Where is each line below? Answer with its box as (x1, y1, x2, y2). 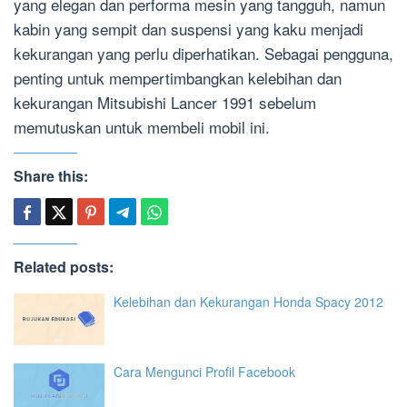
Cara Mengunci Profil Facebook (114, 362, 295, 381)
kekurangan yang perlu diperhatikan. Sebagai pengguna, (14, 42, 393, 65)
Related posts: (14, 256, 114, 278)
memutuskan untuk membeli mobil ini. (14, 115, 270, 139)
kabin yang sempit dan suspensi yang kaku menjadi (14, 17, 363, 41)
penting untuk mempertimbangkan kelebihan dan (14, 66, 342, 90)
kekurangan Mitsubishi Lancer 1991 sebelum (14, 91, 316, 114)
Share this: (14, 165, 88, 187)
